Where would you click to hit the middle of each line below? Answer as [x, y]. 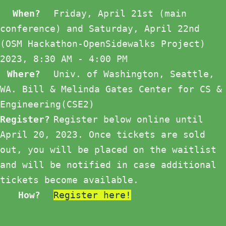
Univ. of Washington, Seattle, [131, 74]
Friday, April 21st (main [117, 14]
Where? [24, 74]
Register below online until [126, 120]
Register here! [92, 195]
